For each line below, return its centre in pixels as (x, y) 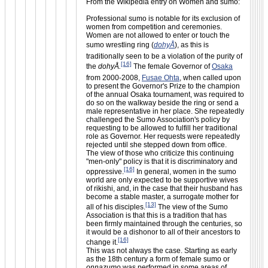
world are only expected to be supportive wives (162, 180)
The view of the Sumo (192, 207)
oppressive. (105, 171)
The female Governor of (172, 66)
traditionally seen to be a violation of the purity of (164, 56)
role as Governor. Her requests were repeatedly (163, 136)
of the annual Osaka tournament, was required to (165, 94)
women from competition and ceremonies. (154, 27)
